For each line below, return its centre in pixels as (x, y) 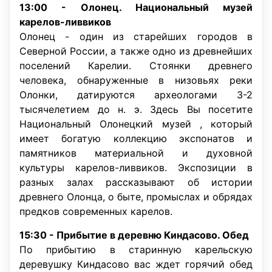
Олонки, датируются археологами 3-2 (136, 95)
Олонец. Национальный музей (166, 7)
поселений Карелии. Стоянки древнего (136, 66)
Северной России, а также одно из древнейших (136, 51)
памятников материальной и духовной (136, 153)
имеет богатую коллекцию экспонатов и (136, 138)
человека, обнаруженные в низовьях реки (136, 80)
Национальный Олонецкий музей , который (136, 124)
